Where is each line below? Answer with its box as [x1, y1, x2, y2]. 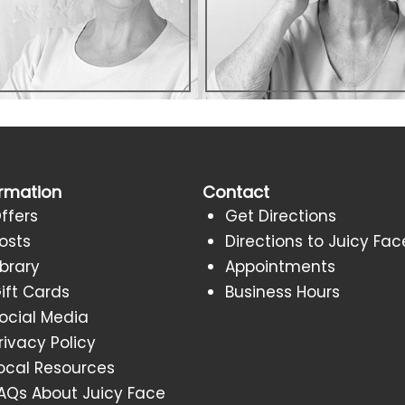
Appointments [225, 255, 335, 278]
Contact [202, 180, 269, 203]
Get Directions [225, 204, 336, 227]
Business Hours [225, 280, 340, 303]
